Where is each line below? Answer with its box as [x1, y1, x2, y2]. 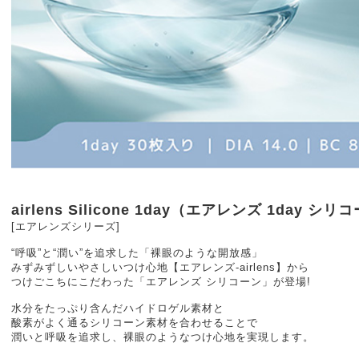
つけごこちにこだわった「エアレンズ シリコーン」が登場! [11, 276, 311, 288]
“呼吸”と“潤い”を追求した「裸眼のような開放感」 [11, 247, 263, 259]
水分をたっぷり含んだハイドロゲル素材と [11, 302, 224, 314]
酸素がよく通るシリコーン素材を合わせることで [11, 317, 258, 329]
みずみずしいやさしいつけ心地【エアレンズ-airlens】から [11, 261, 309, 273]
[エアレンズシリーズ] [11, 220, 120, 232]
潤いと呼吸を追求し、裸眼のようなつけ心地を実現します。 [11, 331, 314, 343]
